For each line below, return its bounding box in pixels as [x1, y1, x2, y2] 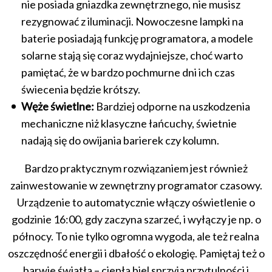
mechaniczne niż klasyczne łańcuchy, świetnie [21, 116, 237, 130]
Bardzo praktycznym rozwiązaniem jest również [24, 161, 248, 175]
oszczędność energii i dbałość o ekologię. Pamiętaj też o [7, 246, 265, 260]
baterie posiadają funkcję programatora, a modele [21, 31, 253, 45]
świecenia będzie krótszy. [21, 82, 140, 96]
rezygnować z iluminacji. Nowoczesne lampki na [21, 14, 243, 28]
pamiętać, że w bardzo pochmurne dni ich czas [21, 65, 235, 79]
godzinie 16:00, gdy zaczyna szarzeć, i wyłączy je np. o [11, 212, 261, 226]
